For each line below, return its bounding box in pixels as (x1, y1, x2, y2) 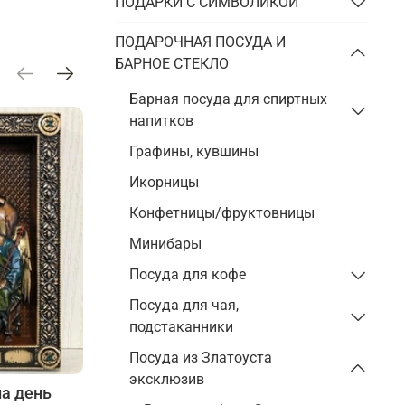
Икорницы (129, 173, 200, 191)
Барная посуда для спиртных (129, 89, 328, 108)
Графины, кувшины (129, 142, 259, 160)
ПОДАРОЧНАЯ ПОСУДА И (115, 33, 287, 51)
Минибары (129, 234, 202, 252)
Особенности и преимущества (110, 383, 340, 403)
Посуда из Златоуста (129, 348, 273, 366)
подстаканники (129, 317, 234, 335)
